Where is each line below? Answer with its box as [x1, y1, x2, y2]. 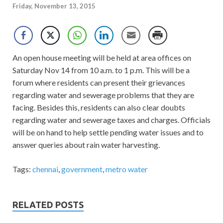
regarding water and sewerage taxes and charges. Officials [12, 115, 211, 125]
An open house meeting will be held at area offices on [12, 53, 191, 63]
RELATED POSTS [12, 200, 84, 210]
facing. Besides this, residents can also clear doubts [12, 103, 185, 112]
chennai [32, 164, 58, 174]
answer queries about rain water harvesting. [12, 140, 160, 150]
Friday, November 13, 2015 [12, 2, 96, 10]
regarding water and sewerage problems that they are [12, 90, 194, 100]
